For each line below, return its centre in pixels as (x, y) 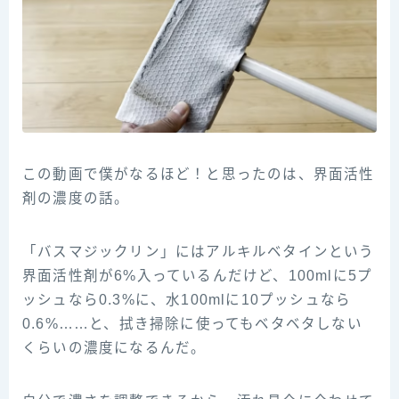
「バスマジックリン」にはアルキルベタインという (199, 251)
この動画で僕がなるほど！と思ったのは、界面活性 (199, 174)
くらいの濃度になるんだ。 (114, 347)
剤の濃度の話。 (76, 198)
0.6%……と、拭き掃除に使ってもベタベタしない (192, 323)
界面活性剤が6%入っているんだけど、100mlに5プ (198, 275)
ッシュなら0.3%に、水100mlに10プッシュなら (187, 299)
